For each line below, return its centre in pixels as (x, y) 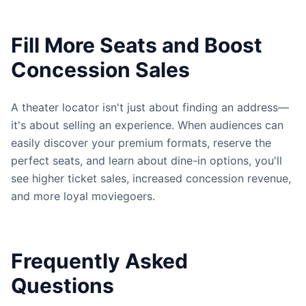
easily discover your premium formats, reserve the (141, 143)
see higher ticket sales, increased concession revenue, (151, 178)
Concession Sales (100, 70)
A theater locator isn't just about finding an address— (150, 107)
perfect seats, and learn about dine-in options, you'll (147, 161)
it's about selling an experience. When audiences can (147, 125)
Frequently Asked (99, 261)
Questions (62, 286)
